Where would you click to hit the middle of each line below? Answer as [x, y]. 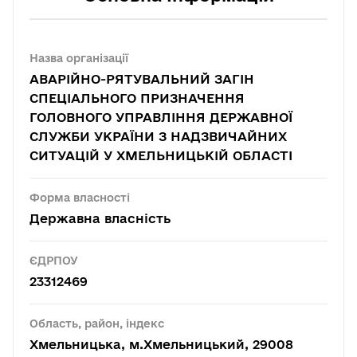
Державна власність [100, 218]
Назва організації [79, 58]
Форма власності [80, 198]
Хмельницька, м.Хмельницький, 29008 [161, 344]
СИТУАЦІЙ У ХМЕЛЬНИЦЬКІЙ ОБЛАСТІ [161, 155]
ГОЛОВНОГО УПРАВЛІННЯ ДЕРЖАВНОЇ [161, 117]
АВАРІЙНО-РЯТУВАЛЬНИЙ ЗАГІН [142, 79]
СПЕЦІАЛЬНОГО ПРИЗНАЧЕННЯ [137, 98]
